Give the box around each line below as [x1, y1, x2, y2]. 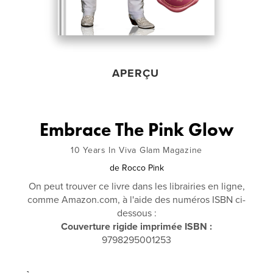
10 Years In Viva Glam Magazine [71, 144, 202, 155]
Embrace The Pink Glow [39, 118, 234, 141]
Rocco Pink [121, 162, 164, 173]
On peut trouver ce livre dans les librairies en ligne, [28, 180, 245, 193]
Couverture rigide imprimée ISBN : [61, 220, 212, 233]
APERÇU [112, 66, 160, 80]
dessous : [116, 207, 157, 219]
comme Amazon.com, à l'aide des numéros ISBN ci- [27, 193, 246, 206]
